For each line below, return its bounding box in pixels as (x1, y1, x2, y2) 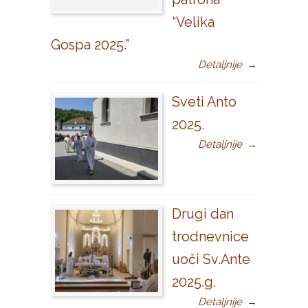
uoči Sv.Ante (172, 251, 250, 267)
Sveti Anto (172, 93, 236, 110)
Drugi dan (172, 206, 234, 222)
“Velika (172, 14, 214, 30)
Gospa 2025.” (51, 36, 129, 53)
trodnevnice (172, 228, 249, 245)
